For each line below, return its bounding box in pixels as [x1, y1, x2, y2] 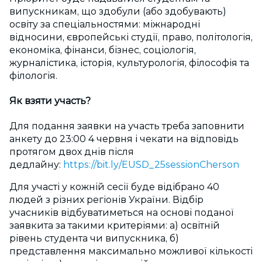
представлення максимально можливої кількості [9, 246, 253, 257]
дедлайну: [9, 159, 63, 171]
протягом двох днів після [9, 146, 134, 158]
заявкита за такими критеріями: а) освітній [9, 220, 220, 232]
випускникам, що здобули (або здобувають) [9, 5, 226, 17]
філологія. [9, 70, 57, 81]
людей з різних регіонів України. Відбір [9, 194, 204, 206]
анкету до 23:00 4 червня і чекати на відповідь [9, 133, 239, 145]
